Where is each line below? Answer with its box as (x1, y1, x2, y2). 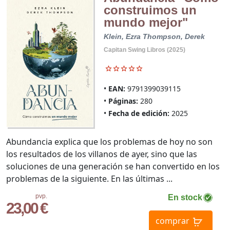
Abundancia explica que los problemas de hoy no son (6, 136, 213, 147)
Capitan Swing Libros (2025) (103, 46, 185, 54)
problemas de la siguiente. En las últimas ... (6, 172, 172, 184)
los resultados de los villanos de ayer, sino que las (6, 148, 197, 160)
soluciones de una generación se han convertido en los (6, 160, 220, 172)
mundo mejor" (103, 15, 188, 30)
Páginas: (108, 96, 138, 106)
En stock (167, 193, 202, 202)
